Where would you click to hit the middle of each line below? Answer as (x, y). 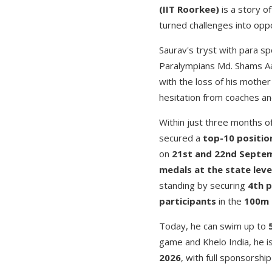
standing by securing (203, 185)
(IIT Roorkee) (189, 9)
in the (230, 201)
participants (188, 201)
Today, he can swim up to (214, 226)
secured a (181, 138)
